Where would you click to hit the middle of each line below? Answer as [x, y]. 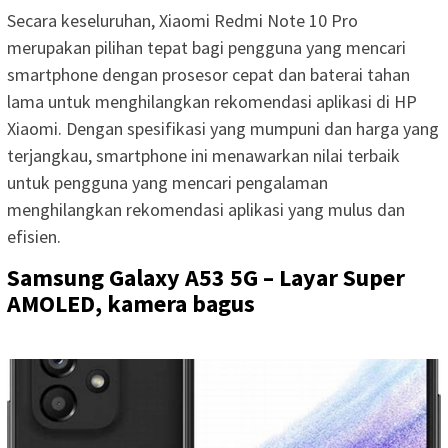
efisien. [34, 237]
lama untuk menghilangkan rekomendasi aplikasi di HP [212, 102]
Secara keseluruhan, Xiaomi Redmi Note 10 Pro [182, 21]
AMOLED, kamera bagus [131, 304]
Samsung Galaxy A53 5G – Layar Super [206, 278]
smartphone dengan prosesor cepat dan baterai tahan [208, 75]
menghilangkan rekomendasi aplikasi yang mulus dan [206, 210]
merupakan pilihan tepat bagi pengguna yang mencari [206, 48]
